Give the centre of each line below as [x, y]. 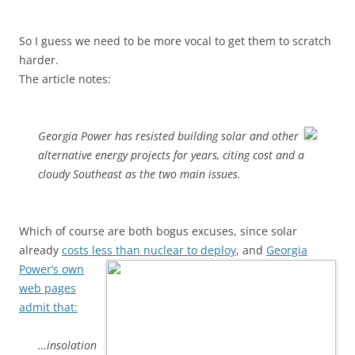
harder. [39, 60]
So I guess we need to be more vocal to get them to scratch [175, 41]
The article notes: [65, 79]
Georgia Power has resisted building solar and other [168, 136]
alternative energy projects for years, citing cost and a [171, 155]
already [40, 250]
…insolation [67, 345]
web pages [48, 288]
